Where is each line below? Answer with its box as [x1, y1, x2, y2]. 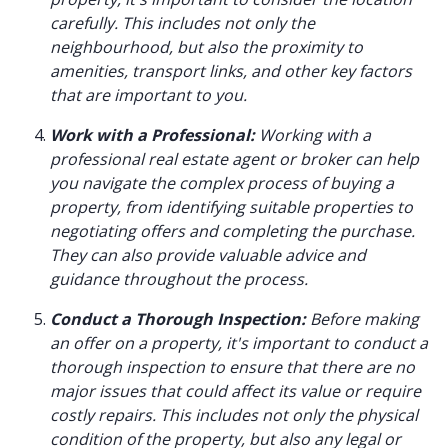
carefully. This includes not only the [50, 12, 315, 35]
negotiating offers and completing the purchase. [50, 220, 415, 243]
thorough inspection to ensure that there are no [50, 356, 415, 379]
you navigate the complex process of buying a [50, 172, 394, 195]
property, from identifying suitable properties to [50, 196, 413, 219]
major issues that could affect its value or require [50, 380, 421, 403]
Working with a [255, 124, 371, 147]
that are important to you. [50, 84, 247, 107]
